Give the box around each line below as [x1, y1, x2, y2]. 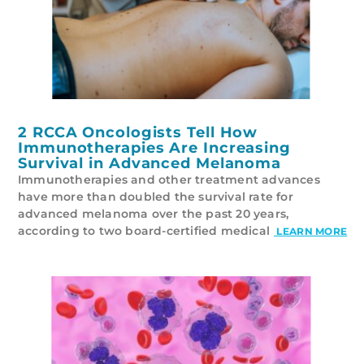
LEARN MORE [274, 224, 348, 237]
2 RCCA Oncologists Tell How [18, 123, 258, 141]
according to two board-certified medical [18, 223, 270, 238]
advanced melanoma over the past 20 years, [18, 206, 289, 221]
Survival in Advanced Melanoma [18, 154, 282, 172]
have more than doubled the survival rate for [18, 188, 293, 204]
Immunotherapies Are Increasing [18, 138, 291, 157]
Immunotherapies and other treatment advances [18, 171, 320, 187]
